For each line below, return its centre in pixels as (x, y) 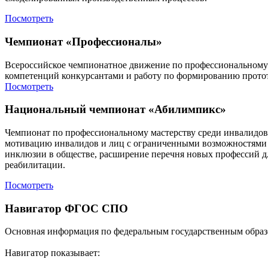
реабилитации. (35, 165)
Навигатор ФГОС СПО (66, 208)
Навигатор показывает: (54, 253)
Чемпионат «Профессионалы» (83, 41)
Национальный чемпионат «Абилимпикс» (115, 109)
